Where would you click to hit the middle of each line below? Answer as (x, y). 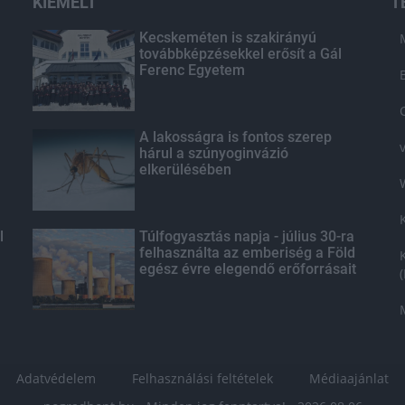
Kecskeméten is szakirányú (227, 38)
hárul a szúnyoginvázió (213, 153)
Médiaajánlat (349, 378)
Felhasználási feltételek (202, 378)
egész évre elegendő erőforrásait (247, 269)
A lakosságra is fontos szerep (235, 137)
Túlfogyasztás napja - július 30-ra (246, 236)
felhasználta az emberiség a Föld (247, 253)
